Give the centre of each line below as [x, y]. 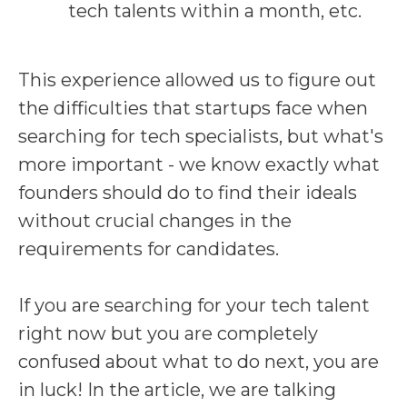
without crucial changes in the [155, 221]
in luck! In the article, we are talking [177, 390]
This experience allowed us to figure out [197, 80]
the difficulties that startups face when [193, 108]
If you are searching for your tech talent [194, 305]
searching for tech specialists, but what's [201, 136]
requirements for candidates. [149, 249]
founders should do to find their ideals [188, 193]
